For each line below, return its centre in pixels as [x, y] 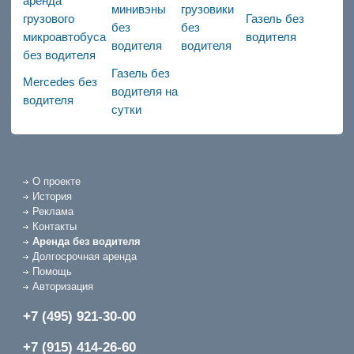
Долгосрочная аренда [84, 256]
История [52, 196]
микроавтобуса [64, 37]
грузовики [207, 9]
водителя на [144, 92]
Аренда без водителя [86, 241]
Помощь [52, 271]
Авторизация [62, 286]
